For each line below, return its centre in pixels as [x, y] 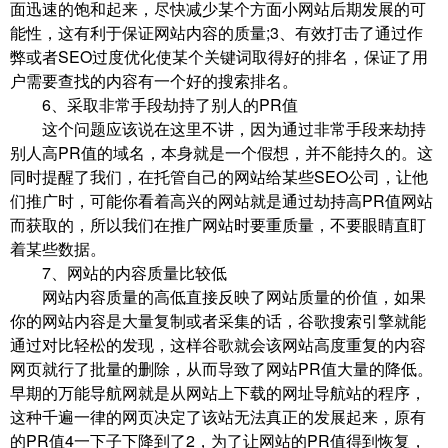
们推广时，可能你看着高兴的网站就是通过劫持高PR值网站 [221, 201]
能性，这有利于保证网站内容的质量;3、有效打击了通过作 [216, 33]
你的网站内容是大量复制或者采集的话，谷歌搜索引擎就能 [218, 321]
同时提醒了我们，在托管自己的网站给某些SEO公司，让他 [219, 177]
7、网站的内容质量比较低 [118, 273]
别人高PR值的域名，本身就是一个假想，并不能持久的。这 [221, 153]
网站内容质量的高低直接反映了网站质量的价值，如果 [218, 297]
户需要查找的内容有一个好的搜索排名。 [154, 81]
